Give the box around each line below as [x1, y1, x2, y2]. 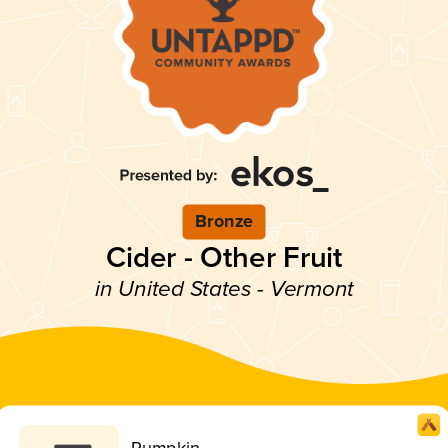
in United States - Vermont [94, 275, 354, 303]
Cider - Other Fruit [105, 239, 343, 276]
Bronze [195, 210, 253, 233]
